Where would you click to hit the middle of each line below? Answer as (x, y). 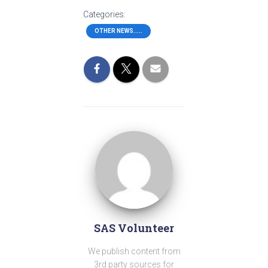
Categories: (104, 14)
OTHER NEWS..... (118, 31)
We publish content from (134, 251)
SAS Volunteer (134, 228)
